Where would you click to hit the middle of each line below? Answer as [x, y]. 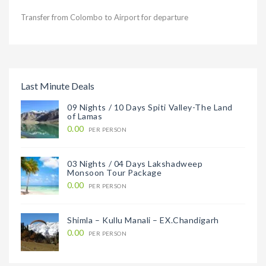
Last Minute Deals [58, 86]
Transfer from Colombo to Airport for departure [104, 17]
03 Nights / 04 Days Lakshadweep [135, 164]
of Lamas [85, 116]
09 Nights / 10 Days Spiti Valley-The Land [150, 107]
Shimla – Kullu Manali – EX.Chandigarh [143, 220]
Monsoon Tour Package [115, 172]
